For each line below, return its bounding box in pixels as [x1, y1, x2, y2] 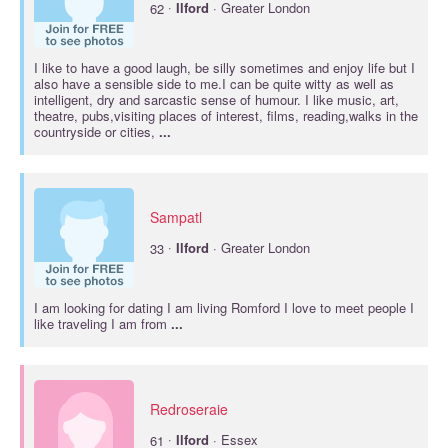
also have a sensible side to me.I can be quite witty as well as [34, 74, 394, 93]
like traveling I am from [34, 314, 171, 333]
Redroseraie [150, 398, 228, 419]
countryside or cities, [34, 122, 159, 141]
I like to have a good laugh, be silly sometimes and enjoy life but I [34, 58, 415, 77]
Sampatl [150, 206, 202, 227]
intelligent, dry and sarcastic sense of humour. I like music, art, [34, 90, 399, 109]
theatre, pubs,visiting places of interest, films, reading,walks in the [34, 106, 418, 125]
